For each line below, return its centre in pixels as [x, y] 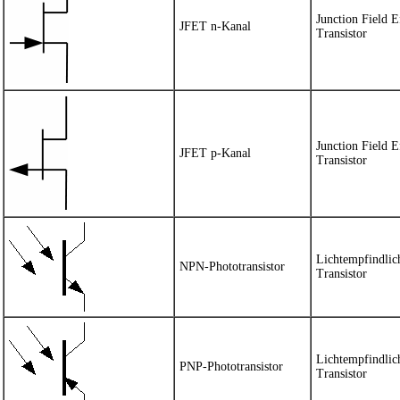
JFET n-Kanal [215, 26]
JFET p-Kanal [215, 153]
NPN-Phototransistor [232, 267]
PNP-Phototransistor [231, 367]
